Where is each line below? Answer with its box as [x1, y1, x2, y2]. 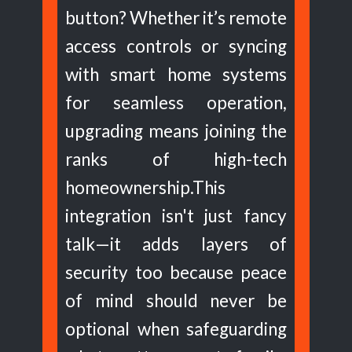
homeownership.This [65, 177, 225, 198]
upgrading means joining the [65, 120, 287, 141]
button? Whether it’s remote [65, 7, 287, 28]
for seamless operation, [65, 92, 287, 113]
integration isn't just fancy [65, 205, 287, 226]
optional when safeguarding [65, 318, 287, 339]
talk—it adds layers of [65, 233, 287, 255]
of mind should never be [65, 290, 287, 311]
